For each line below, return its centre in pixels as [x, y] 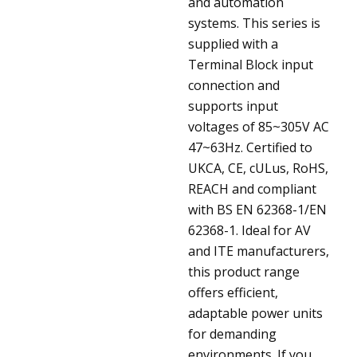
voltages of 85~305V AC [259, 126]
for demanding [232, 333]
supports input [233, 106]
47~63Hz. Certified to [250, 147]
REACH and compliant [252, 188]
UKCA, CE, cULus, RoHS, [258, 168]
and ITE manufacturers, [259, 251]
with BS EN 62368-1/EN [257, 209]
